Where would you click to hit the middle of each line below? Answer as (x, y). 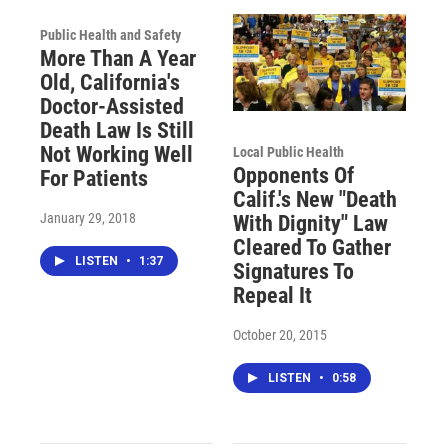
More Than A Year (118, 59)
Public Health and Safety (110, 35)
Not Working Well (116, 155)
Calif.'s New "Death (314, 199)
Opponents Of (293, 175)
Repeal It (272, 295)
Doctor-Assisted (112, 107)
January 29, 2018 (88, 218)
